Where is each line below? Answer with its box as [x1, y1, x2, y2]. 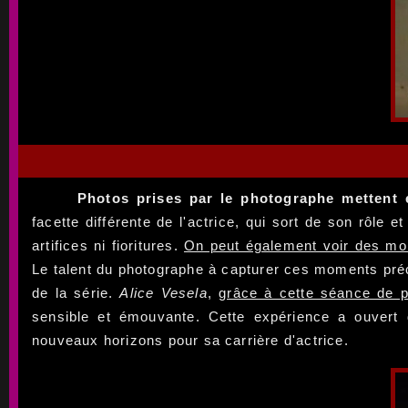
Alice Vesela [119, 284, 208, 301]
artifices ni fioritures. [32, 237, 184, 253]
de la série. [32, 284, 120, 301]
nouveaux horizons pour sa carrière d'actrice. [32, 331, 349, 348]
